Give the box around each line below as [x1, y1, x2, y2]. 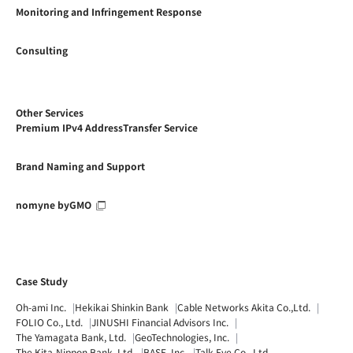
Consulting [16, 43, 68, 57]
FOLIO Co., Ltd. [16, 314, 83, 329]
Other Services [16, 105, 84, 119]
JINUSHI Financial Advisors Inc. [91, 314, 229, 329]
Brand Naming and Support [16, 158, 145, 173]
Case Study [16, 273, 68, 288]
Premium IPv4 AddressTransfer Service [16, 120, 198, 134]
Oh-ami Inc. [16, 299, 66, 314]
